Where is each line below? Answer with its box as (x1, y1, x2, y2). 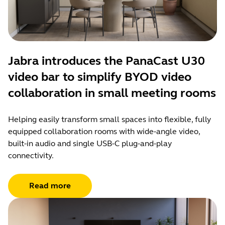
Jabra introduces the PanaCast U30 (8, 53, 205, 68)
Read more (29, 180, 71, 190)
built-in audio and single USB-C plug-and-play (8, 138, 172, 148)
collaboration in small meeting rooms (8, 85, 216, 100)
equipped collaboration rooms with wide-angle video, (8, 126, 200, 136)
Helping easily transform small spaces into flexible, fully (8, 114, 211, 124)
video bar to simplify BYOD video (8, 69, 191, 84)
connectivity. (8, 150, 54, 160)
